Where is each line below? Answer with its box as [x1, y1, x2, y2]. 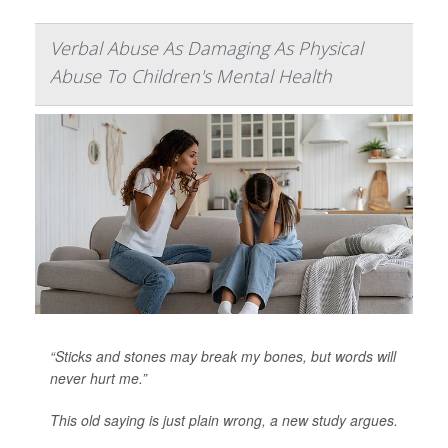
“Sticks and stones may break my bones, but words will [50, 346, 396, 367]
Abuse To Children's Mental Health [50, 64, 332, 89]
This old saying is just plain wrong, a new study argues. [50, 410, 398, 431]
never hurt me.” [50, 368, 147, 389]
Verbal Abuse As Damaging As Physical [50, 36, 363, 61]
